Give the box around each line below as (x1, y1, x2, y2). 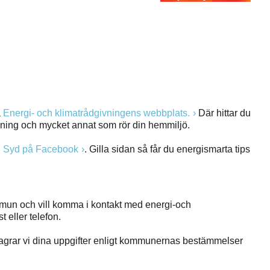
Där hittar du (196, 108, 251, 118)
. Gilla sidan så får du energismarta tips (84, 144, 250, 154)
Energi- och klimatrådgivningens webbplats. (3, 108, 190, 118)
